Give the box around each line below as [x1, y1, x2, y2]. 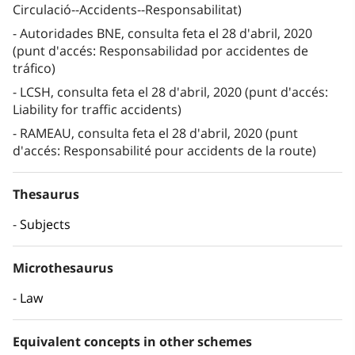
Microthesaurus [13, 259, 113, 277]
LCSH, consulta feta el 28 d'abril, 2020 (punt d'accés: [20, 83, 328, 101]
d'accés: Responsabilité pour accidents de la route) [13, 142, 316, 160]
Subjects [20, 216, 71, 234]
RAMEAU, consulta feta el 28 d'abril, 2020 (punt [20, 124, 298, 143]
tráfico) [13, 59, 55, 78]
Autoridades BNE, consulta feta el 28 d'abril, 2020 [20, 25, 312, 43]
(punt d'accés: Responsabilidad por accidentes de [13, 42, 308, 60]
